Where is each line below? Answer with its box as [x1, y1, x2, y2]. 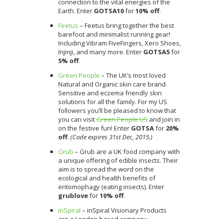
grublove [58, 191, 88, 200]
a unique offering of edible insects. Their [58, 155, 178, 165]
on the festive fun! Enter [58, 123, 131, 132]
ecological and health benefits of [58, 173, 155, 182]
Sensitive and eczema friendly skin [58, 88, 162, 97]
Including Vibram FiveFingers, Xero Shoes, [58, 38, 181, 47]
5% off [58, 56, 79, 65]
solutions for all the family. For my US [58, 97, 167, 106]
